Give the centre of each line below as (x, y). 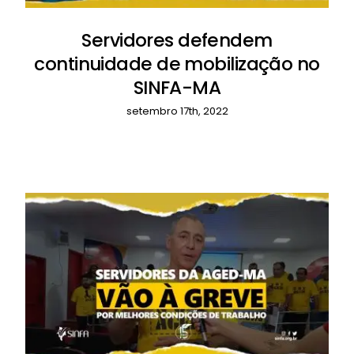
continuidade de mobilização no (177, 64)
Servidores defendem (177, 41)
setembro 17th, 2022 (177, 111)
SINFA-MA (177, 88)
